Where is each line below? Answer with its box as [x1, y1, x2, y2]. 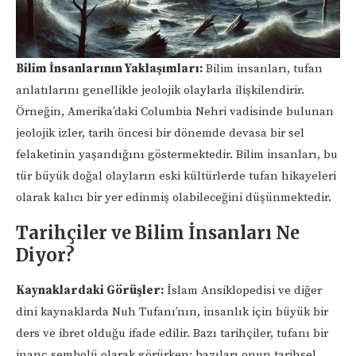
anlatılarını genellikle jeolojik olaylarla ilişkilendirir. [16, 82, 304, 98]
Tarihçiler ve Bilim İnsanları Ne [16, 221, 300, 244]
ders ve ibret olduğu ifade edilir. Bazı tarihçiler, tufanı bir [16, 325, 328, 341]
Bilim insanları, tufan [203, 60, 323, 76]
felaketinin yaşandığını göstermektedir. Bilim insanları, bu [16, 146, 338, 162]
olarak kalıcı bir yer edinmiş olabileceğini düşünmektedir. [16, 189, 331, 205]
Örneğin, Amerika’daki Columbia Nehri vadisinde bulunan [16, 103, 334, 119]
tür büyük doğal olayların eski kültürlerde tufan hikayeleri [16, 168, 336, 184]
